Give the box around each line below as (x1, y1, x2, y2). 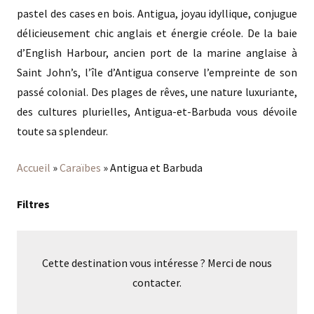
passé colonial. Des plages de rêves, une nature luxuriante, (17, 85, 297, 100)
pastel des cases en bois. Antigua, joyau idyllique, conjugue (17, 6, 297, 21)
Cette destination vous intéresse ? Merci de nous (42, 256, 272, 271)
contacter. (132, 275, 182, 290)
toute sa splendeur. (17, 124, 108, 139)
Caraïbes (60, 161, 101, 175)
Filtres (17, 197, 50, 212)
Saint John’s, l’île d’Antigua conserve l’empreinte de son (17, 65, 297, 80)
